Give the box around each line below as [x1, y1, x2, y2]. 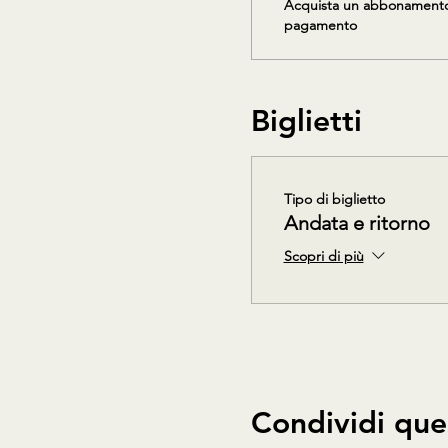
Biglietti [250, 102, 362, 139]
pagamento [283, 15, 357, 34]
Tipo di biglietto [283, 189, 385, 208]
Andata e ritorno [283, 210, 430, 235]
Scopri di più [283, 246, 364, 265]
